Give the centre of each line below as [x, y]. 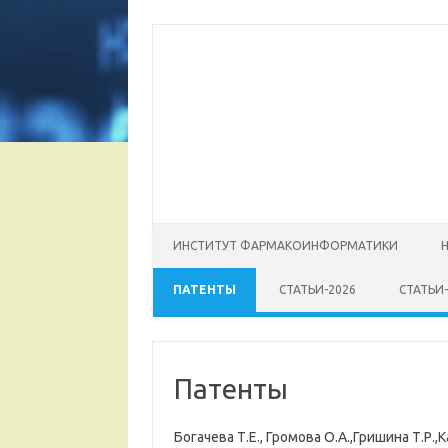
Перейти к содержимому [235, 230]
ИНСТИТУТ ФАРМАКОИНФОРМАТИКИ [285, 246]
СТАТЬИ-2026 [317, 290]
